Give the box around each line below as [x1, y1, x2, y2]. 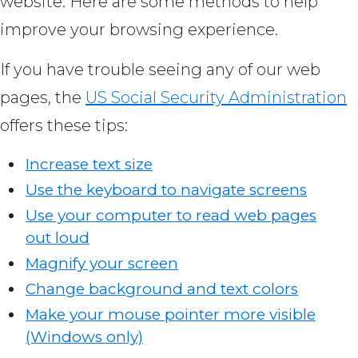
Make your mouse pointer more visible [26, 305, 316, 324]
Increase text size [26, 155, 153, 174]
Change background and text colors [26, 280, 298, 299]
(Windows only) [26, 328, 143, 347]
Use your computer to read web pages [26, 206, 316, 225]
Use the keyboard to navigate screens [26, 181, 307, 200]
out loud [26, 229, 89, 248]
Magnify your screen [26, 254, 178, 273]
